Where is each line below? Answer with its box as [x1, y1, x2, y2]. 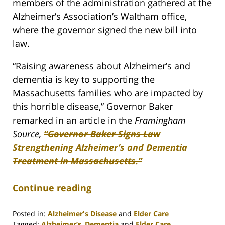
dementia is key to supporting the [13, 73, 155, 85]
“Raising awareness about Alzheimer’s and [13, 59, 190, 72]
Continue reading [13, 181, 91, 194]
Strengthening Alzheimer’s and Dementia [13, 141, 187, 153]
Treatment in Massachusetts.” [13, 154, 142, 167]
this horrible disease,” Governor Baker [13, 100, 173, 113]
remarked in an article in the [13, 114, 132, 126]
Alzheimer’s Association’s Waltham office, [13, 10, 187, 22]
